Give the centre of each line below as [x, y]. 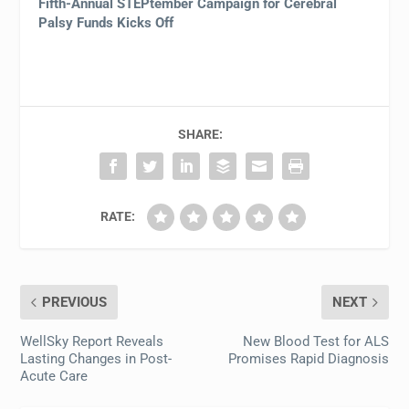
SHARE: [200, 134]
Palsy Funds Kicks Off [106, 22]
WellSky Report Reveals [92, 341]
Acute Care [54, 376]
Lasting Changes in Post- [96, 358]
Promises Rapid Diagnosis [308, 358]
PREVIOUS [75, 302]
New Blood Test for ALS [315, 341]
